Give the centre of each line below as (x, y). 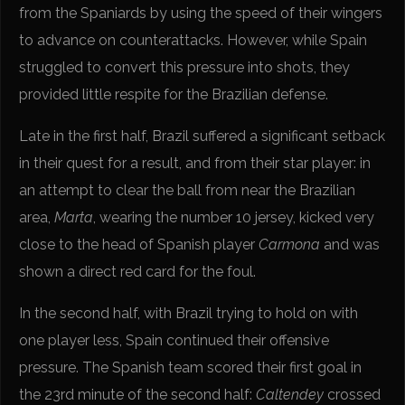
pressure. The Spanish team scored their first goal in (191, 368)
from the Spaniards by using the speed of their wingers (201, 14)
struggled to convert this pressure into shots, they (185, 68)
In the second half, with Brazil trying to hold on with (189, 314)
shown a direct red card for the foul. (138, 272)
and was (352, 245)
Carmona (292, 245)
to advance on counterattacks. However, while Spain (193, 41)
